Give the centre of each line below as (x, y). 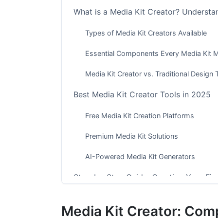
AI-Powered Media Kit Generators (140, 156)
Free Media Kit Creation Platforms (140, 116)
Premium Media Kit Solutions (132, 136)
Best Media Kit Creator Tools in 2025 (142, 95)
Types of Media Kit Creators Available (146, 33)
